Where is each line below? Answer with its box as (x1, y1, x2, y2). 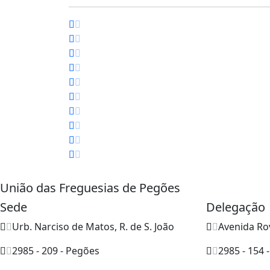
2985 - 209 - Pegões (12, 243, 99, 257)
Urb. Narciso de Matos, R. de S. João (12, 219, 174, 233)
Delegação (206, 198, 265, 215)
